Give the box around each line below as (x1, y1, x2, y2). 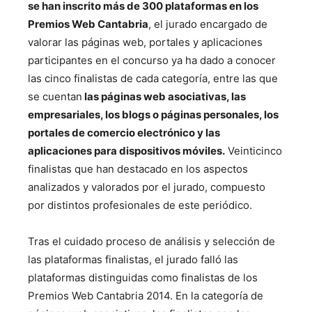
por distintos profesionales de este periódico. (28, 198, 252, 212)
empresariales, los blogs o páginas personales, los (28, 108, 279, 121)
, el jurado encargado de (148, 17, 267, 31)
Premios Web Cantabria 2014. (28, 289, 175, 302)
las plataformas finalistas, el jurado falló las (28, 253, 238, 266)
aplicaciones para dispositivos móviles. (28, 144, 225, 157)
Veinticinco (225, 144, 282, 157)
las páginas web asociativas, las (82, 90, 246, 103)
